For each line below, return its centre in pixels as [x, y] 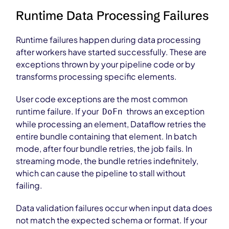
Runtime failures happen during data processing [109, 40]
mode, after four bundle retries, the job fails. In [104, 148]
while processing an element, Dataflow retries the [111, 124]
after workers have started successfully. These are [111, 52]
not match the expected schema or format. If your [112, 220]
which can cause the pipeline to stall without [101, 173]
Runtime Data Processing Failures [113, 16]
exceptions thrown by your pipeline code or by [106, 64]
